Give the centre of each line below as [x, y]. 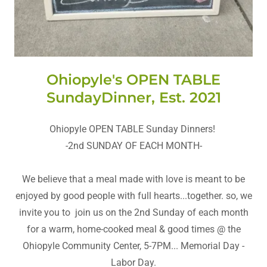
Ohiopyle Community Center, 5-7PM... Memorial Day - [133, 246]
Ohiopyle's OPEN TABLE [133, 80]
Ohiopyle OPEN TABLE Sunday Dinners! [133, 129]
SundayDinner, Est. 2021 [133, 98]
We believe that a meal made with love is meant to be [133, 179]
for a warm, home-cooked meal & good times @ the [133, 229]
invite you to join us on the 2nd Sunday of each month [133, 213]
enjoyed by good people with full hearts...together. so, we [133, 196]
